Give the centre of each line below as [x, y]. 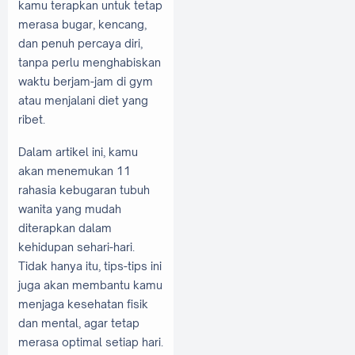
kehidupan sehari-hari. [76, 247]
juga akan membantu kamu [90, 285]
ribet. [32, 119]
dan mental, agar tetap [79, 323]
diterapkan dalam [65, 228]
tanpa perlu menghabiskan [90, 62]
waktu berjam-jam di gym [86, 81]
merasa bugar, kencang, [82, 24]
